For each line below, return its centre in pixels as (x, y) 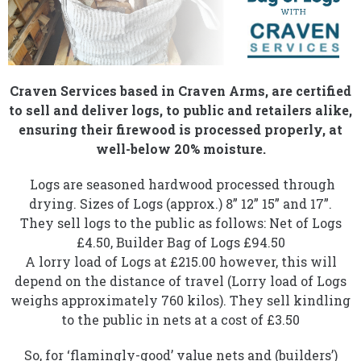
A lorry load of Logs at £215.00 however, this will (180, 261)
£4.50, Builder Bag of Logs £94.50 (180, 242)
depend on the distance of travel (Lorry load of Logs (180, 280)
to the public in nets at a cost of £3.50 (180, 319)
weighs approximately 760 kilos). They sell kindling (180, 300)
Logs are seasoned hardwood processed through (180, 184)
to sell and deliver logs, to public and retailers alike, (180, 110)
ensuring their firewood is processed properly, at (180, 129)
